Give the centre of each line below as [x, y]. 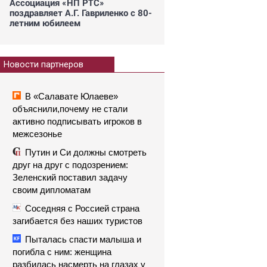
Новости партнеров [44, 64]
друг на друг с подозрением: [70, 165]
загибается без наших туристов [77, 221]
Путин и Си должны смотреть [86, 152]
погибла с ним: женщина [62, 252]
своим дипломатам [52, 190]
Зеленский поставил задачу [70, 177]
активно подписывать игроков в [77, 121]
